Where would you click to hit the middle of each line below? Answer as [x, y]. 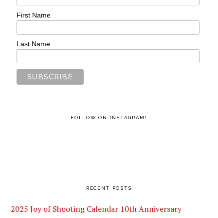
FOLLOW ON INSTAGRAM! [109, 118]
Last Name [34, 44]
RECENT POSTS [109, 188]
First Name [34, 15]
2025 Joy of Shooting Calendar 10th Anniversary [96, 209]
